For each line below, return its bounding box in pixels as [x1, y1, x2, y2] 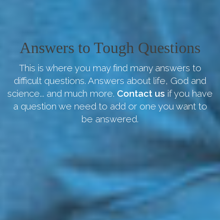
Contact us [117, 88, 165, 99]
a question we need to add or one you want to [13, 101, 207, 111]
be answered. [82, 113, 138, 124]
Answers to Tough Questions [20, 39, 200, 56]
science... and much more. [7, 88, 117, 99]
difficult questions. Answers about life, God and [14, 75, 206, 86]
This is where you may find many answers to [19, 62, 201, 73]
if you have [167, 88, 213, 99]
